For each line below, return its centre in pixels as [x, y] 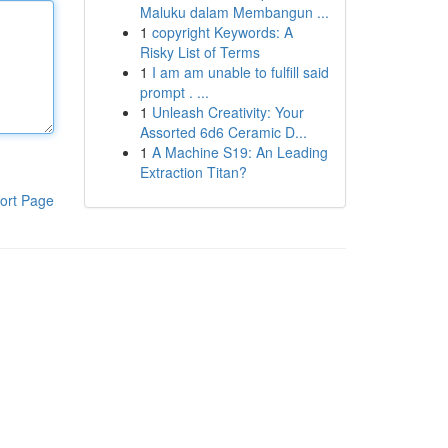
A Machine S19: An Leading [239, 152]
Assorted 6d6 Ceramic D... [223, 132]
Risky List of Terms [199, 52]
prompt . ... [174, 92]
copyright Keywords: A [222, 32]
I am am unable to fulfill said [240, 72]
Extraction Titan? [193, 172]
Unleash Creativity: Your [227, 112]
